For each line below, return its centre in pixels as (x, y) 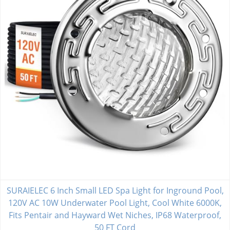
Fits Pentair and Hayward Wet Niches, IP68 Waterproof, (115, 215)
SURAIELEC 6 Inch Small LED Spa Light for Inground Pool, (115, 191)
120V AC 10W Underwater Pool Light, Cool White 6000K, (115, 203)
